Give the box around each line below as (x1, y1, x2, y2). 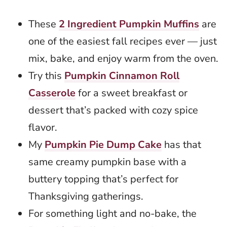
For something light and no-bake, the (28, 207, 197, 221)
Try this (28, 69, 64, 83)
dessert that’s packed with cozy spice (28, 103, 198, 118)
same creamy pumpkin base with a (28, 155, 186, 169)
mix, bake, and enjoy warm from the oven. (28, 52, 218, 66)
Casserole (28, 86, 75, 100)
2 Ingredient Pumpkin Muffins (59, 17, 199, 31)
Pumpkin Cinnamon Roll (64, 69, 179, 83)
